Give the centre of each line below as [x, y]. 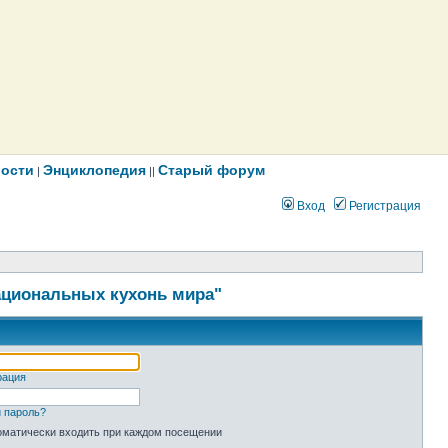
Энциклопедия [94, 170]
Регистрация [383, 206]
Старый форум [211, 170]
